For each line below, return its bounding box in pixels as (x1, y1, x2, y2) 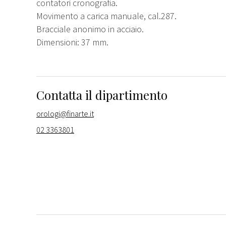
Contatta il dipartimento (36, 86, 167, 103)
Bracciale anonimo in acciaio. (36, 23, 144, 35)
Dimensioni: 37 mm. (36, 36, 108, 48)
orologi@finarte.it (36, 108, 94, 119)
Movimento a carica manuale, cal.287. (36, 10, 177, 22)
